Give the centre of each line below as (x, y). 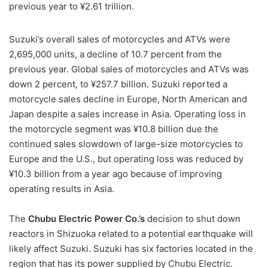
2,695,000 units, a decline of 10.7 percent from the (115, 54)
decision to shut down (193, 218)
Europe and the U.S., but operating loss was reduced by (126, 159)
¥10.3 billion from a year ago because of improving (115, 173)
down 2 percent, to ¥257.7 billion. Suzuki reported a (118, 84)
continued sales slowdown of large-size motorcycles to (126, 144)
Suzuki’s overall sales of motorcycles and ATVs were (120, 39)
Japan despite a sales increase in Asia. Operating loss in (127, 114)
